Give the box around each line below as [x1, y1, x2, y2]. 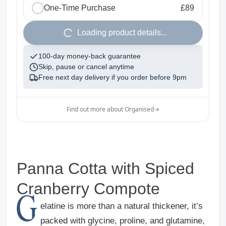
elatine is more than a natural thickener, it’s [40, 201, 203, 211]
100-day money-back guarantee [38, 52, 141, 61]
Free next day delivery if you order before [38, 73, 171, 82]
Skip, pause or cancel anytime [38, 63, 134, 71]
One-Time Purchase [44, 4, 116, 13]
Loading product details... [77, 28, 167, 37]
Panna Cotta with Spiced [17, 159, 194, 178]
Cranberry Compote [17, 180, 164, 198]
